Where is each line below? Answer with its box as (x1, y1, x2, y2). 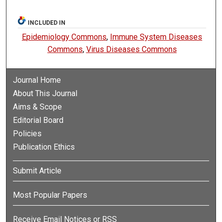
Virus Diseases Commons (86, 44, 177, 54)
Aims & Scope (13, 102, 62, 111)
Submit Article (13, 166, 62, 176)
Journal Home (13, 75, 61, 85)
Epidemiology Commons (22, 32, 107, 42)
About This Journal (13, 88, 78, 98)
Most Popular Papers (13, 190, 88, 200)
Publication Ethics (13, 142, 75, 152)
